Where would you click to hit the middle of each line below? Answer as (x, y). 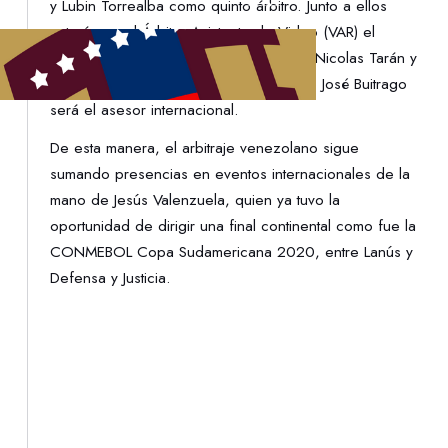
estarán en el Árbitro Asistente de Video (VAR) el (213, 31)
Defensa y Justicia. (111, 278)
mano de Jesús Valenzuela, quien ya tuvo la (195, 200)
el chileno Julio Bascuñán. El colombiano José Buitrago (229, 83)
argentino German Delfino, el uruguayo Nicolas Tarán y (234, 57)
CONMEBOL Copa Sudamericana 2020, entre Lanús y (232, 252)
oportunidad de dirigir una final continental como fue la (233, 226)
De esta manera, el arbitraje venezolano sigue (205, 148)
